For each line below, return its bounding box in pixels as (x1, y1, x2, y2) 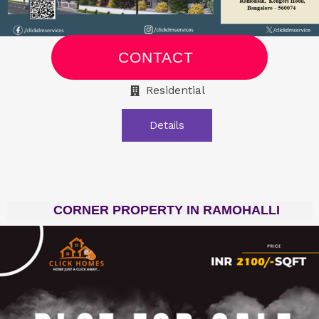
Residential (146, 84, 206, 98)
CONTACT (118, 49, 194, 66)
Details (149, 119, 184, 132)
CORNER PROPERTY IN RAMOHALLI (53, 203, 280, 218)
